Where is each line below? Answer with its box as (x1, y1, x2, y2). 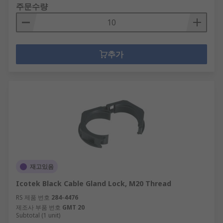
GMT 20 (62, 203, 85, 212)
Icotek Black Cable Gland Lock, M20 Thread (16, 179, 171, 188)
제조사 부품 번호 (16, 203, 61, 212)
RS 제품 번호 (16, 193, 50, 202)
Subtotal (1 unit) (16, 211, 60, 220)
